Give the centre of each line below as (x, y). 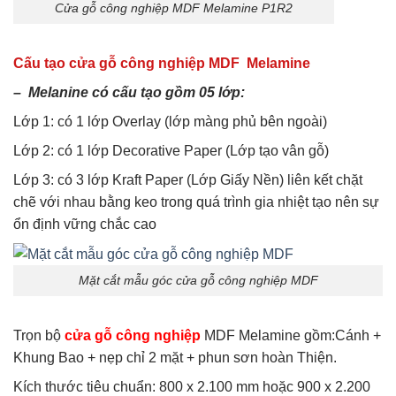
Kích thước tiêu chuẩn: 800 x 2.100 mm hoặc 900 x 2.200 (192, 386)
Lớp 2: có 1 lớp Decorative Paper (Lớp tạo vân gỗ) (171, 151)
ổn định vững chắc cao (85, 225)
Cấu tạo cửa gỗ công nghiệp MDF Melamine (162, 64)
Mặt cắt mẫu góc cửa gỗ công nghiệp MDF (198, 281)
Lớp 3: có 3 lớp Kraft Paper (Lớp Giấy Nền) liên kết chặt (188, 180)
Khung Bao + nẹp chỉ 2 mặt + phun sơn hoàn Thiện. (175, 357)
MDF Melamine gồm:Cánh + (291, 335)
